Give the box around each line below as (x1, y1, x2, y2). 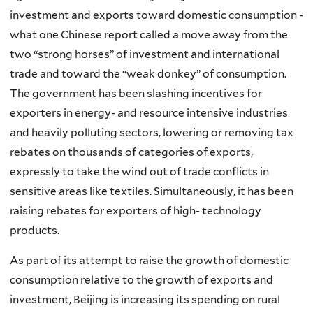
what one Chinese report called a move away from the (10, 27, 288, 41)
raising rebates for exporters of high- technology (10, 203, 261, 217)
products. (10, 223, 59, 237)
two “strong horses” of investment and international (10, 47, 279, 61)
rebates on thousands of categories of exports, (10, 145, 253, 159)
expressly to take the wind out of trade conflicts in (10, 164, 269, 178)
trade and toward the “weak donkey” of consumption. (10, 66, 286, 80)
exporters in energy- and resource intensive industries (10, 105, 288, 119)
